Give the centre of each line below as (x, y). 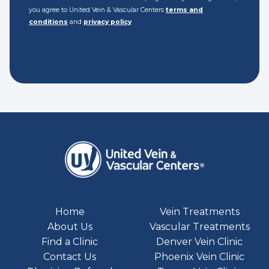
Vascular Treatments (199, 227)
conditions (48, 22)
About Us (70, 227)
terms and (184, 10)
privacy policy (107, 22)
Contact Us (70, 257)
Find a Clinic (70, 242)
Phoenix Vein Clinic (199, 257)
